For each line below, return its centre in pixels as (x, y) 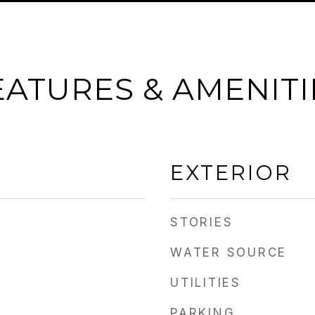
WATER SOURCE (229, 252)
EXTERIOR (231, 173)
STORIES (202, 222)
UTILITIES (206, 283)
